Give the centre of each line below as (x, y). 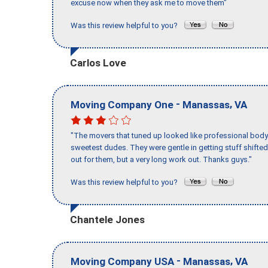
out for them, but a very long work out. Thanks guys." (161, 160)
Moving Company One (122, 104)
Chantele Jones (107, 219)
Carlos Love (98, 63)
